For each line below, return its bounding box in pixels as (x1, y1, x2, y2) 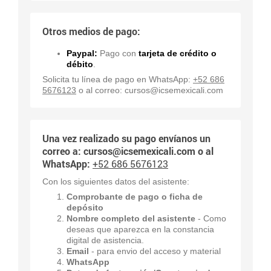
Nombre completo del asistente (67, 213, 195, 223)
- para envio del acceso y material (89, 246, 221, 256)
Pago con (97, 48, 139, 58)
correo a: (42, 144, 83, 157)
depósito (67, 202, 103, 212)
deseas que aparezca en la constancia (67, 224, 214, 234)
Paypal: (67, 48, 97, 58)
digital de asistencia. (67, 235, 144, 245)
